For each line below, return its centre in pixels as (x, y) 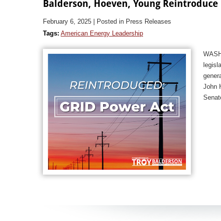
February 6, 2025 (67, 21)
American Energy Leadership (102, 33)
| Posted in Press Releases (132, 21)
